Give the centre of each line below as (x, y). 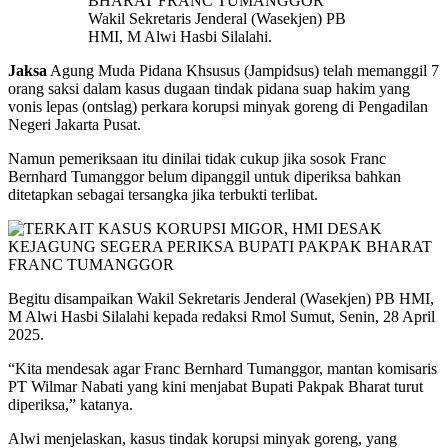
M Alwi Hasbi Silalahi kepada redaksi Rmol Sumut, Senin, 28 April (221, 317)
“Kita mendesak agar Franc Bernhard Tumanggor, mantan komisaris (222, 369)
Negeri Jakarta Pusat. (74, 125)
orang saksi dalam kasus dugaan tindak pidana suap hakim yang (209, 89)
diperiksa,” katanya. (70, 405)
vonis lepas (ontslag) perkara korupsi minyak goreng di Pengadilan (218, 107)
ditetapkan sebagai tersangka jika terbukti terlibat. (163, 195)
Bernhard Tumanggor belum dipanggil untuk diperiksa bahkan (204, 177)
